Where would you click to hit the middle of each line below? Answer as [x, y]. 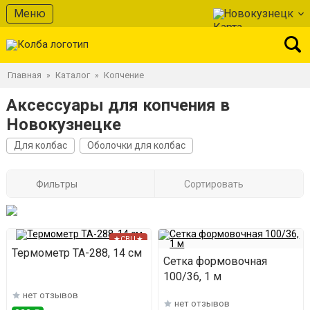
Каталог [73, 75]
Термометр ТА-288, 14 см [77, 253]
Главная [25, 75]
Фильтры [56, 184]
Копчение [124, 75]
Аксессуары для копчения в [118, 105]
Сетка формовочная [216, 262]
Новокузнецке [64, 125]
